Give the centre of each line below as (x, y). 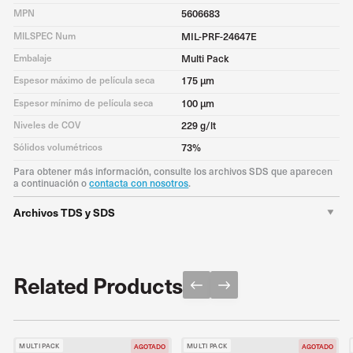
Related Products (98, 285)
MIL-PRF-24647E (219, 35)
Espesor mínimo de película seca (84, 102)
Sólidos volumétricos (58, 147)
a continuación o (52, 183)
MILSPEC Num (45, 35)
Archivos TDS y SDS (65, 212)
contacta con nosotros (139, 183)
